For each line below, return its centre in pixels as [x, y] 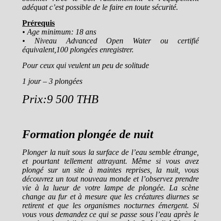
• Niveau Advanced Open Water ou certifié [110, 40]
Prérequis [38, 23]
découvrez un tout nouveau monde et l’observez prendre [110, 179]
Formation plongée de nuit [88, 134]
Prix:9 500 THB [60, 99]
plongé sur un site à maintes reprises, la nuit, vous [110, 170]
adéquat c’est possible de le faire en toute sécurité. [100, 7]
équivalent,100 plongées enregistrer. [78, 49]
